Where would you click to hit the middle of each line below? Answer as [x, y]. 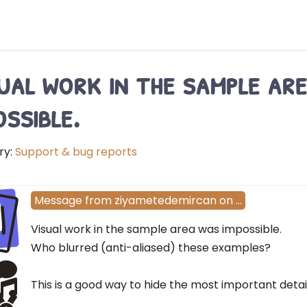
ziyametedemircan [165, 201]
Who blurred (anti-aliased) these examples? [151, 248]
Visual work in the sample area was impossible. [156, 230]
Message [58, 201]
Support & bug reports [76, 152]
